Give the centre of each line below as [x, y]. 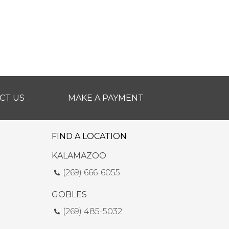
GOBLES [69, 195]
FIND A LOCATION [89, 136]
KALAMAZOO [79, 156]
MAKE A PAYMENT [106, 98]
